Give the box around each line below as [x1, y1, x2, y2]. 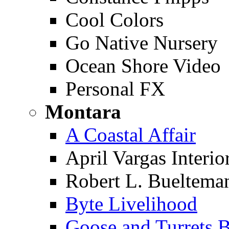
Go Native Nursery [65, 32, 218, 54]
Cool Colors [65, 9, 164, 31]
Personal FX [65, 78, 165, 100]
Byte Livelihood [65, 193, 197, 215]
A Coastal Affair [65, 124, 196, 146]
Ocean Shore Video [65, 55, 221, 77]
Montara [45, 101, 121, 123]
